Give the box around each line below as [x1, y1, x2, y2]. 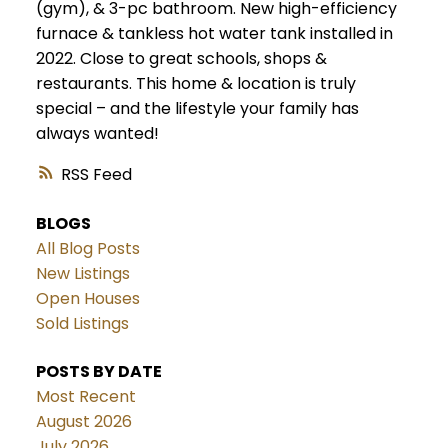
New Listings [35, 262, 130, 286]
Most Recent [35, 384, 136, 408]
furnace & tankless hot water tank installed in [35, 22, 393, 46]
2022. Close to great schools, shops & [35, 47, 327, 71]
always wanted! [35, 122, 159, 146]
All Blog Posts [35, 237, 140, 261]
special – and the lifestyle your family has [35, 97, 359, 121]
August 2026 [35, 409, 132, 433]
